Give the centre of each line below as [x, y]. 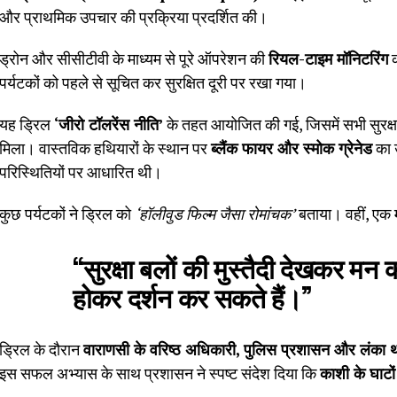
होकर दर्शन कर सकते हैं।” [192, 296]
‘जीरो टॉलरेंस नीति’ [109, 124]
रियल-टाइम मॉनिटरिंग [328, 58]
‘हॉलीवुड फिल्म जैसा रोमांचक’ [215, 214]
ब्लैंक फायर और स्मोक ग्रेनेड [292, 148]
